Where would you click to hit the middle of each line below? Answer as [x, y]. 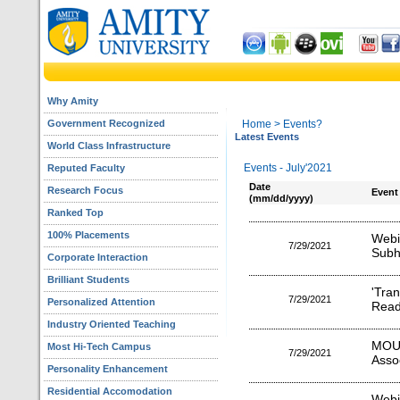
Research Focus [85, 190]
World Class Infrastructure [108, 146]
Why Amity [72, 101]
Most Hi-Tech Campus [99, 346]
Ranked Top [75, 212]
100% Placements [88, 235]
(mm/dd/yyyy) [281, 198]
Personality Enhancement [107, 369]
